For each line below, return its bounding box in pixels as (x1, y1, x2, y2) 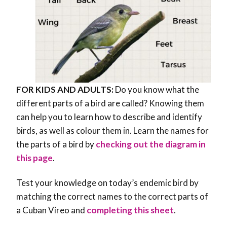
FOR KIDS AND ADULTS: (16, 84, 115, 95)
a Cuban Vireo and (16, 205, 87, 216)
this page (16, 153, 53, 164)
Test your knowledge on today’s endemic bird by (16, 177, 199, 188)
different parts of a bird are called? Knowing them (16, 98, 204, 109)
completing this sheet (87, 205, 174, 216)
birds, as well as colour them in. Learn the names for (16, 125, 209, 136)
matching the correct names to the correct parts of (16, 191, 208, 202)
